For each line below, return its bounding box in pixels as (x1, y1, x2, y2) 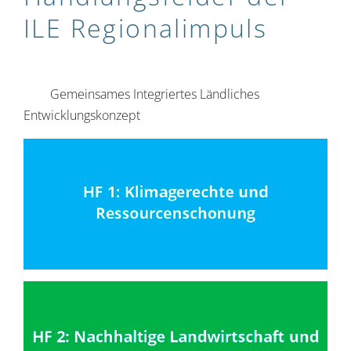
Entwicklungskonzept (24, 107, 140, 125)
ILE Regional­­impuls (24, 11, 268, 45)
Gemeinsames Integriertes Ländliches (47, 85, 259, 103)
